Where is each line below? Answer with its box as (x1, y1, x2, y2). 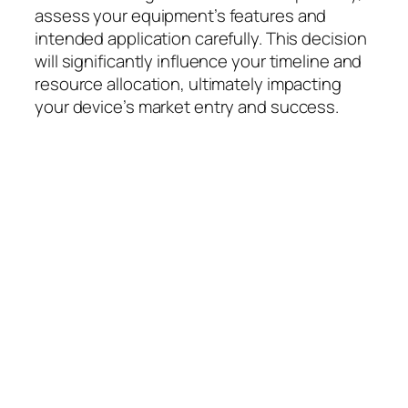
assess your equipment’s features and (35, 4, 327, 27)
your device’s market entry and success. (35, 95, 340, 118)
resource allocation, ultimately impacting (35, 72, 342, 96)
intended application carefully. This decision (35, 26, 367, 50)
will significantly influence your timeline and (35, 49, 362, 73)
